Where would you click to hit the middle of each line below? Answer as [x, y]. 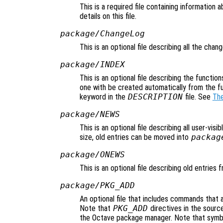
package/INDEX [92, 65]
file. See [198, 97]
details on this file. [108, 16]
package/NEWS [90, 114]
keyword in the [104, 97]
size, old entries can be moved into [135, 137]
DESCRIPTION [155, 97]
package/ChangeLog [102, 34]
